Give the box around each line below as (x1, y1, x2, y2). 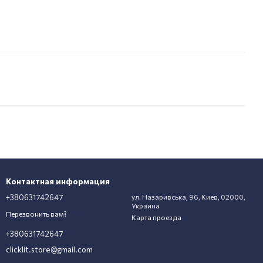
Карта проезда (131, 213, 181, 221)
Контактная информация (6, 176, 110, 186)
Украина (131, 201, 160, 210)
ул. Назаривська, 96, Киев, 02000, (131, 193, 245, 201)
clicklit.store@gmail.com (6, 244, 93, 254)
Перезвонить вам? (6, 209, 67, 218)
